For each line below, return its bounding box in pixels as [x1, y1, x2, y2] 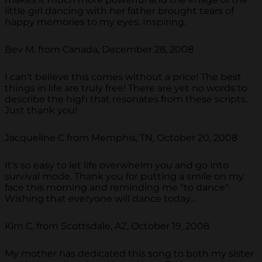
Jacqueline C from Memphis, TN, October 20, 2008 [5, 132, 237, 143]
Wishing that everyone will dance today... [5, 192, 195, 204]
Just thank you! [5, 104, 77, 116]
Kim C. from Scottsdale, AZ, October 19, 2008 [5, 220, 209, 232]
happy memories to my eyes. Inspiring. [5, 16, 186, 27]
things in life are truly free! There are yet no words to [5, 82, 247, 94]
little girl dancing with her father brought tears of [5, 5, 234, 16]
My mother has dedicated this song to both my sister [5, 247, 254, 259]
